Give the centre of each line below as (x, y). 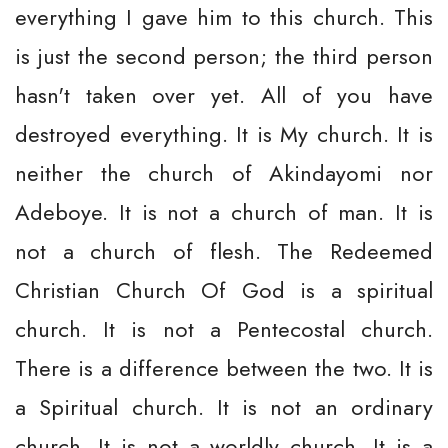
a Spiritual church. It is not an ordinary (224, 407)
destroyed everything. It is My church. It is (224, 134)
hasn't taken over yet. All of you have (224, 95)
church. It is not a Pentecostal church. (224, 329)
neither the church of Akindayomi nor (224, 173)
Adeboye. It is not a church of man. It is (224, 212)
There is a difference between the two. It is (224, 368)
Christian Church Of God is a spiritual (224, 290)
